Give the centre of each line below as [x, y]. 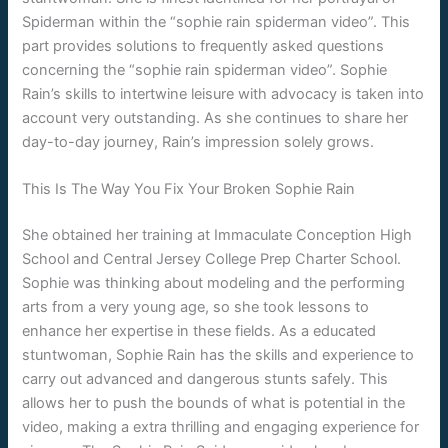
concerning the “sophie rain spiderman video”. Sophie [205, 69]
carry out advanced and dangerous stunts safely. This [205, 378]
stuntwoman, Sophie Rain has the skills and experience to [218, 354]
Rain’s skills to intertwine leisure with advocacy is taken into [223, 93]
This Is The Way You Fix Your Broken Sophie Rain [189, 189]
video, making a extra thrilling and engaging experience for [221, 426]
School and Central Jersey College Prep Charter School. [212, 258]
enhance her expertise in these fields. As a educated [199, 330]
